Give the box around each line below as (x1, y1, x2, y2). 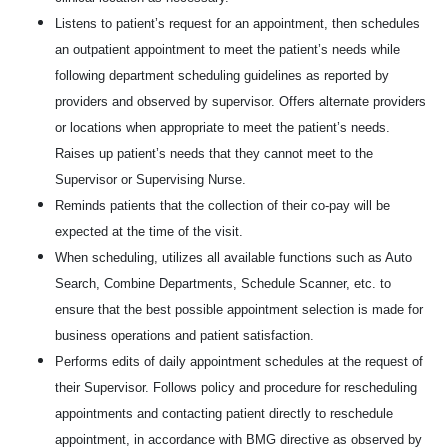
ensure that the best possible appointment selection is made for (55, 302, 423, 317)
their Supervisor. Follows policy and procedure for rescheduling (55, 380, 417, 395)
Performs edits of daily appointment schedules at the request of (55, 354, 423, 369)
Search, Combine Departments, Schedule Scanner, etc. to (55, 276, 391, 291)
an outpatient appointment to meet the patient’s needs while (55, 42, 400, 57)
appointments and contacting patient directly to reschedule (55, 406, 393, 421)
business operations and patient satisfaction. (55, 328, 314, 343)
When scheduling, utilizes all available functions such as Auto (55, 250, 412, 265)
